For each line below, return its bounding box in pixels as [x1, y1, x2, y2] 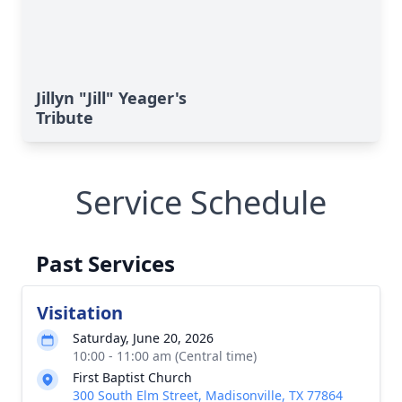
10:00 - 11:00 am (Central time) [73, 347, 257, 364]
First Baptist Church [73, 369, 192, 386]
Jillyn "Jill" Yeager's [36, 87, 187, 109]
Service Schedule [75, 180, 327, 224]
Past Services [36, 249, 175, 278]
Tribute [36, 107, 93, 128]
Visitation [37, 301, 123, 325]
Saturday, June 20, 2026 [73, 329, 214, 346]
